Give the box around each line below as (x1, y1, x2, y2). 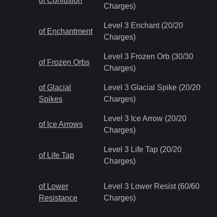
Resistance (39, 194, 77, 202)
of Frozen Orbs (39, 58, 90, 66)
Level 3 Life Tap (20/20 (104, 145, 182, 154)
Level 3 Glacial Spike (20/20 (104, 83, 201, 92)
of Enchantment (39, 27, 93, 35)
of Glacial (39, 83, 71, 92)
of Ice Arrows (39, 120, 83, 128)
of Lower (39, 182, 68, 190)
